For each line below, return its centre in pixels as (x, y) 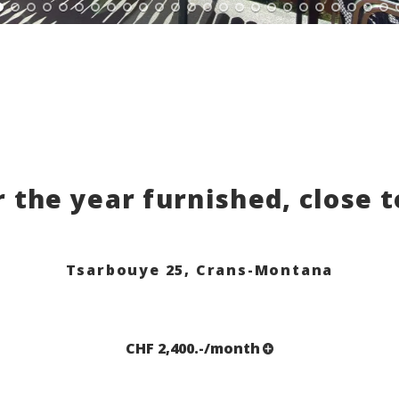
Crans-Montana (265, 269)
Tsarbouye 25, (130, 269)
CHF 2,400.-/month (192, 349)
